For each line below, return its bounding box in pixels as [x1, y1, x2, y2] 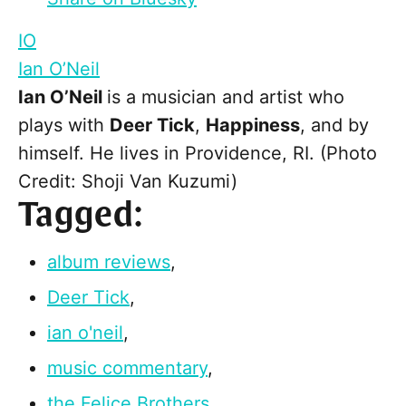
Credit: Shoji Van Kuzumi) [18, 170, 237, 193]
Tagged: [18, 194, 144, 239]
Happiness [206, 114, 300, 137]
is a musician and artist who [107, 86, 344, 109]
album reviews [47, 251, 170, 274]
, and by [300, 114, 369, 137]
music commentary [47, 357, 208, 380]
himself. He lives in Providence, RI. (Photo [18, 142, 377, 165]
